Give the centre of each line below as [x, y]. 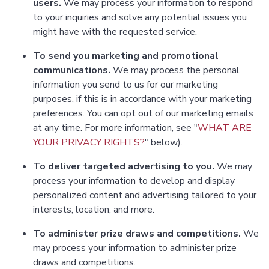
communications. [73, 71]
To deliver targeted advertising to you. [125, 167]
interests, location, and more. [94, 210]
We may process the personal [176, 71]
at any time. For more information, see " [115, 128]
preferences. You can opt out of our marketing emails [143, 114]
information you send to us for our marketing [125, 85]
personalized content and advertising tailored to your [145, 195]
